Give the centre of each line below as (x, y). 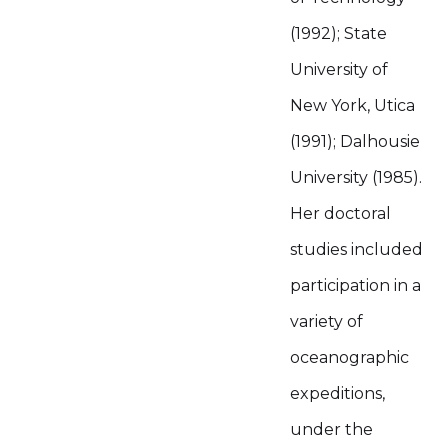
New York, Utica (352, 105)
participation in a (355, 285)
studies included (356, 249)
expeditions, (337, 393)
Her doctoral (340, 213)
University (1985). (356, 177)
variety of (326, 321)
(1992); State (338, 33)
